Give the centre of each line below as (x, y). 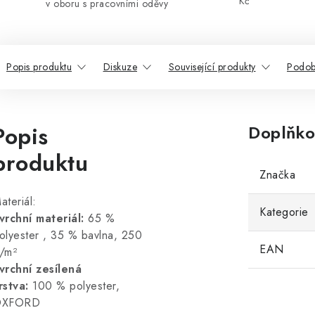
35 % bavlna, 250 (96, 235)
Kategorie (284, 212)
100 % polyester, (76, 286)
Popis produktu (39, 67)
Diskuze (120, 67)
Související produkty (212, 67)
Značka (277, 175)
